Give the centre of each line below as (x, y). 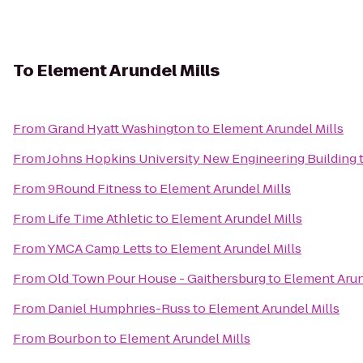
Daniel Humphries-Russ (119, 308)
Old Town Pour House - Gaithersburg (157, 278)
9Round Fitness (95, 188)
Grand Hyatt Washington (121, 128)
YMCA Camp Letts (100, 248)
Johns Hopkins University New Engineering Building (202, 158)
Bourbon (75, 338)
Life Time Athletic (100, 218)
